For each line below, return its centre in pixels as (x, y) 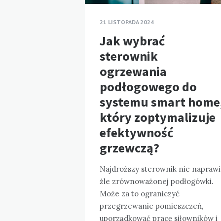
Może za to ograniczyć (140, 193)
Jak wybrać (132, 40)
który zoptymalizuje (158, 117)
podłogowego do (148, 86)
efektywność (136, 132)
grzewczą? (129, 147)
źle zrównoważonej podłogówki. (157, 181)
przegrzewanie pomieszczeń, (151, 206)
